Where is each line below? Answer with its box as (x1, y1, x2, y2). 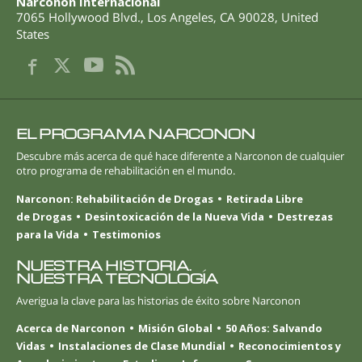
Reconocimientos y (238, 338, 341, 353)
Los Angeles (147, 9, 213, 26)
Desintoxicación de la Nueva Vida (85, 208, 264, 224)
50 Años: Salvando (225, 320, 322, 335)
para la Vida (16, 226, 79, 242)
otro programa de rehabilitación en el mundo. (16, 163, 235, 179)
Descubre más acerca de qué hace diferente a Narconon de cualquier (16, 149, 344, 164)
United (281, 9, 318, 26)
